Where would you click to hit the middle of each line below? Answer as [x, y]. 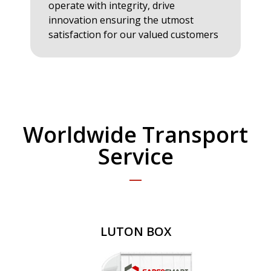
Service [135, 157]
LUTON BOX [135, 232]
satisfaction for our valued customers [133, 35]
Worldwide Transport [135, 135]
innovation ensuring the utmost [121, 20]
